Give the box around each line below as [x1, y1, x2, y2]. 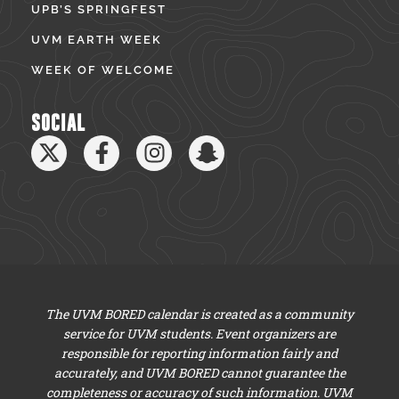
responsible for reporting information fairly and [61, 344, 338, 362]
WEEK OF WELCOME [31, 62, 175, 77]
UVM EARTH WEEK [31, 32, 162, 46]
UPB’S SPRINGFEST [31, 2, 167, 16]
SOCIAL [31, 111, 85, 134]
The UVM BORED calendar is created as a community [45, 305, 354, 322]
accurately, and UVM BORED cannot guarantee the [53, 363, 346, 381]
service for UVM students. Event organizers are [63, 324, 336, 342]
